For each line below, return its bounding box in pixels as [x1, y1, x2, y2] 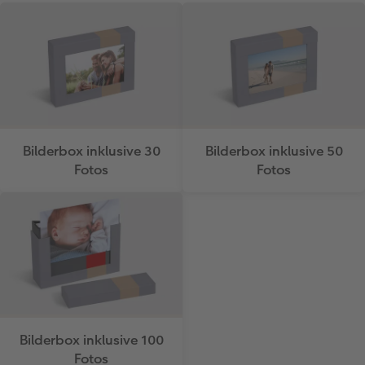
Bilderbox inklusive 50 [204, 141, 343, 161]
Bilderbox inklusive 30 [22, 141, 161, 161]
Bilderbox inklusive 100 [19, 330, 164, 350]
